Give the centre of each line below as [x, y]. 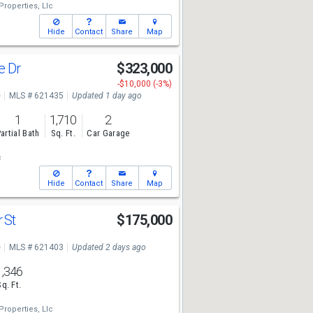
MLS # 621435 [36, 96]
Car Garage [108, 133]
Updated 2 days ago [109, 247]
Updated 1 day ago [107, 96]
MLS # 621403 [36, 247]
